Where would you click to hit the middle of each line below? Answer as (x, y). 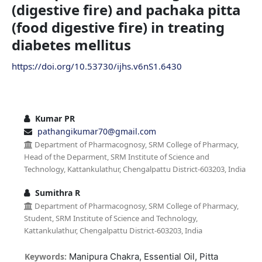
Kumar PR (54, 118)
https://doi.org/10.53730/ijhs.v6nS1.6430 (96, 66)
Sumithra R (56, 192)
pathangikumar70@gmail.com (96, 131)
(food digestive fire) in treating (118, 27)
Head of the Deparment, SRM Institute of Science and (116, 156)
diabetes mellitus (71, 44)
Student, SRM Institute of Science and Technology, (111, 218)
